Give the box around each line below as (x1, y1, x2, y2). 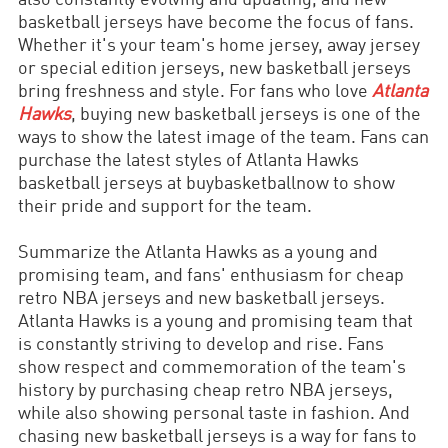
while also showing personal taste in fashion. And (18, 404, 411, 423)
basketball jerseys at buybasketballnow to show (18, 174, 396, 193)
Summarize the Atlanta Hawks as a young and (18, 243, 379, 262)
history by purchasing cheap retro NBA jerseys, (18, 381, 394, 400)
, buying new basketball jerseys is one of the (71, 105, 422, 124)
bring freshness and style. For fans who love (18, 82, 369, 101)
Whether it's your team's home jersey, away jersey (18, 36, 421, 55)
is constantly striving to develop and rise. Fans (18, 335, 385, 354)
